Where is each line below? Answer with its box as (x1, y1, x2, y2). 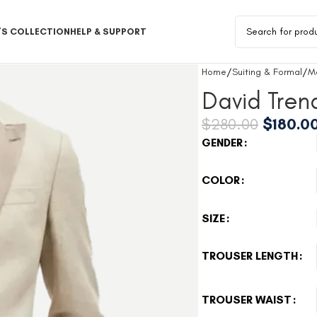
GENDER (202, 136, 243, 149)
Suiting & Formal (232, 66, 303, 78)
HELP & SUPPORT (69, 26, 146, 37)
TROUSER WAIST (202, 293, 292, 306)
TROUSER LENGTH (202, 249, 299, 263)
